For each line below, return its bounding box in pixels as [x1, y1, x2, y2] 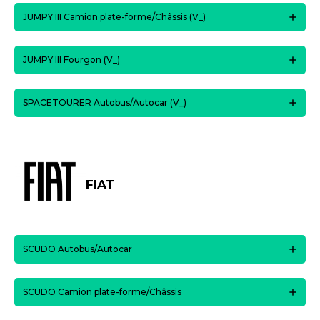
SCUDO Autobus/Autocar [23, 244, 132, 254]
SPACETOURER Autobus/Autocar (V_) [23, 97, 186, 108]
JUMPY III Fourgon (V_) [23, 54, 120, 65]
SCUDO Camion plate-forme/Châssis [23, 286, 181, 297]
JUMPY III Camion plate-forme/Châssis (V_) [23, 11, 206, 22]
